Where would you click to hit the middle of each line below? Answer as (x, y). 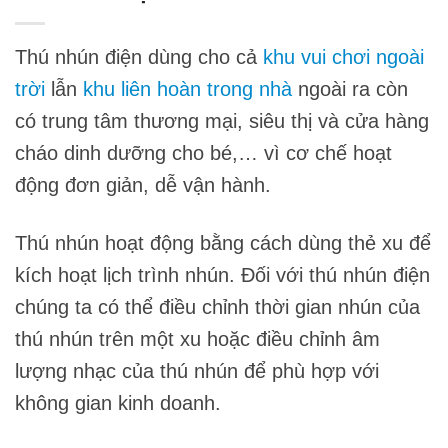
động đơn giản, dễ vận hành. (143, 185)
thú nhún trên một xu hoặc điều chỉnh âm (197, 339)
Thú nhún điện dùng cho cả (139, 57)
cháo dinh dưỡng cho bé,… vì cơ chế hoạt (203, 153)
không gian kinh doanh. (118, 403)
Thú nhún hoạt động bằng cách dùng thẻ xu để (223, 243)
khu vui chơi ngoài (343, 57)
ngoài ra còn (350, 89)
